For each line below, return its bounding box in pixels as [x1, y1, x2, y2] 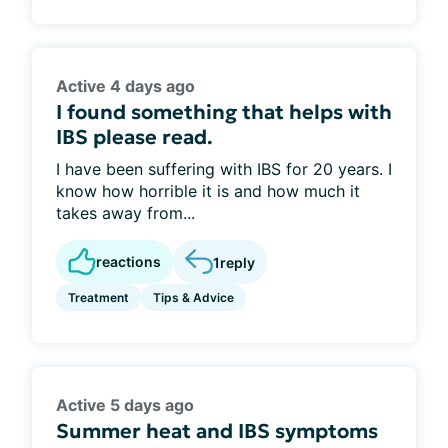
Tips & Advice [153, 290, 234, 305]
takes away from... [56, 203, 195, 223]
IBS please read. [56, 124, 213, 150]
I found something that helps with [56, 99, 392, 125]
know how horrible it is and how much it [56, 181, 360, 201]
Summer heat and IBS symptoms [56, 418, 378, 444]
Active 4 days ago [56, 76, 195, 96]
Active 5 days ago [56, 395, 194, 415]
